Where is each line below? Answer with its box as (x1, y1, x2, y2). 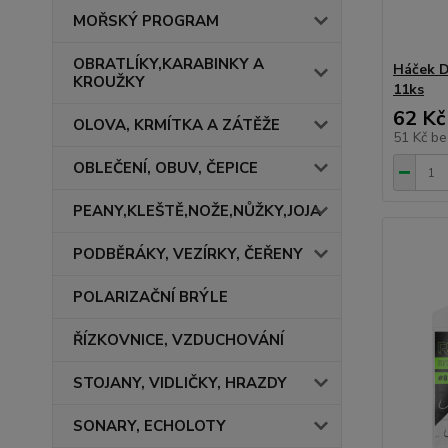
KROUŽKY (73, 72, 145, 92)
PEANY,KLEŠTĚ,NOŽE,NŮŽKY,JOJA (73, 201, 321, 221)
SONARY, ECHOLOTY (73, 416, 226, 436)
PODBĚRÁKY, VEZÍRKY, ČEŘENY (73, 244, 303, 264)
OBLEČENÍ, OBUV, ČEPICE (73, 158, 258, 178)
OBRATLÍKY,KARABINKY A (73, 54, 264, 74)
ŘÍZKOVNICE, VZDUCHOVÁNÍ (73, 330, 284, 350)
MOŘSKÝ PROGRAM (73, 11, 219, 31)
